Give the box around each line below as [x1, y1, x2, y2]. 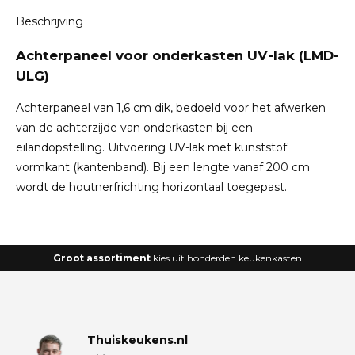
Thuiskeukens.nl [87, 333, 188, 347]
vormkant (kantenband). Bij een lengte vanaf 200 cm [16, 160, 310, 174]
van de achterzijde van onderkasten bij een [16, 120, 253, 135]
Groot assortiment [53, 252, 153, 264]
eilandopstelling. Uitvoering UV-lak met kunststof [16, 140, 287, 155]
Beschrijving [16, 14, 83, 29]
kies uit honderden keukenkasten [153, 252, 302, 264]
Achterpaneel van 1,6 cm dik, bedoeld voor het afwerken [16, 101, 326, 115]
